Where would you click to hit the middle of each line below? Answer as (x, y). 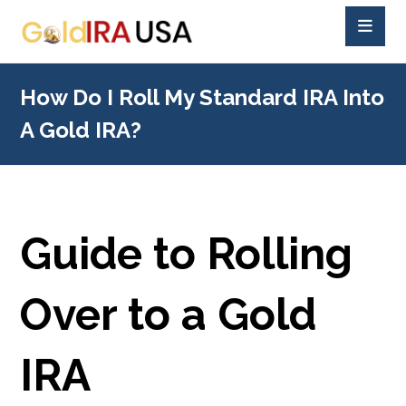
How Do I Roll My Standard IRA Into (203, 97)
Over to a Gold (169, 314)
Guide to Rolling (187, 254)
